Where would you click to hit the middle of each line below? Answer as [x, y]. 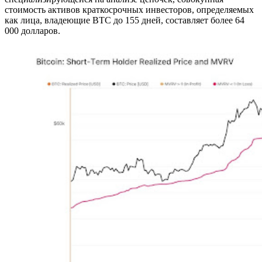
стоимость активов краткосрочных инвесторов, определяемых [129, 9]
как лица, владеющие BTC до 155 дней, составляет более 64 [125, 20]
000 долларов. [32, 30]
